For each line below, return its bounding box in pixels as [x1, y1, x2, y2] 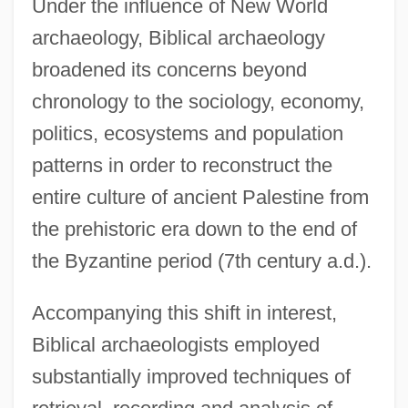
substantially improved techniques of [31, 364, 351, 388]
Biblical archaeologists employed [31, 332, 320, 356]
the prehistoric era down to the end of [31, 217, 357, 240]
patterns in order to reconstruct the [31, 153, 332, 177]
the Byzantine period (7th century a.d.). [31, 249, 372, 272]
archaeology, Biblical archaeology [31, 25, 325, 49]
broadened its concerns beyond [31, 57, 307, 81]
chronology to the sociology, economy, [31, 89, 364, 113]
